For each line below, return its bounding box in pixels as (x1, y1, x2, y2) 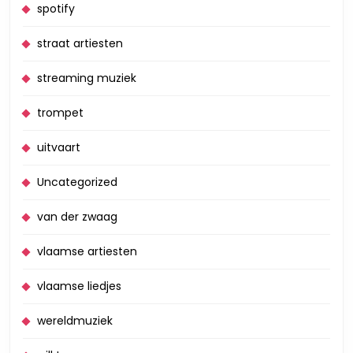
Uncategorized (37, 174, 117, 190)
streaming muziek (37, 70, 136, 86)
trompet (37, 105, 84, 121)
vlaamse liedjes (37, 278, 121, 294)
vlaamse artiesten (37, 243, 137, 259)
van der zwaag (37, 209, 117, 225)
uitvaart (37, 139, 80, 155)
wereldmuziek (37, 313, 113, 329)
